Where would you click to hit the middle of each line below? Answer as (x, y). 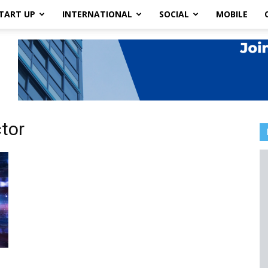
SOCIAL (174, 14)
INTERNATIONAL (97, 14)
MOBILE (232, 14)
